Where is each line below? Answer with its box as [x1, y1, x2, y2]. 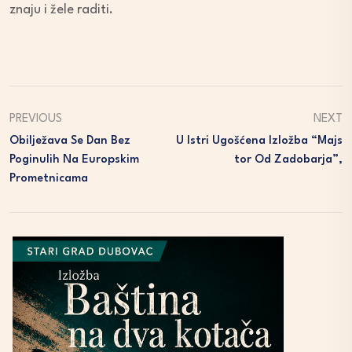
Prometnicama [9, 173, 88, 185]
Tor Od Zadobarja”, [234, 154, 343, 167]
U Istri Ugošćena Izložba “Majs [176, 135, 343, 148]
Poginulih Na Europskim [9, 154, 139, 167]
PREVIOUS [9, 113, 62, 126]
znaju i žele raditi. [9, 3, 113, 17]
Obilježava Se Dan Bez [9, 135, 130, 148]
